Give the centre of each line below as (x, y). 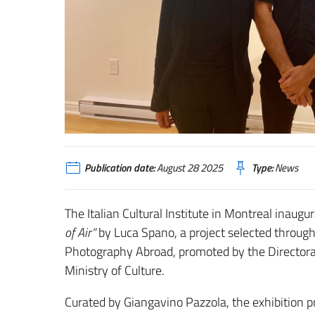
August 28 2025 (189, 167)
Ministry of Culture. (115, 271)
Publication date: (120, 167)
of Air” (80, 233)
